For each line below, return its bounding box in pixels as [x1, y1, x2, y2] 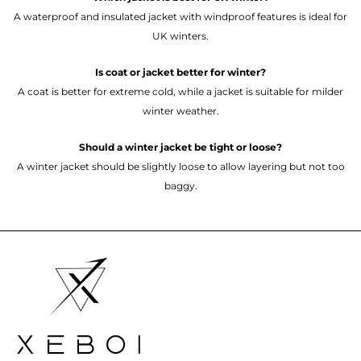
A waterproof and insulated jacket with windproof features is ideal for [14, 10, 347, 23]
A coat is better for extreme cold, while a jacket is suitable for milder [18, 85, 343, 98]
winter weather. [142, 104, 219, 117]
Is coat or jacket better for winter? [95, 65, 266, 78]
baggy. [164, 179, 197, 192]
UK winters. [152, 29, 209, 42]
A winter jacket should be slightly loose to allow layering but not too [16, 160, 345, 172]
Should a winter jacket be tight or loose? [79, 140, 282, 153]
